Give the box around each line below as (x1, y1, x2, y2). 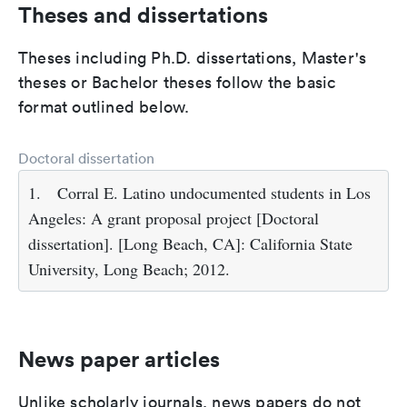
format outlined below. (18, 96, 190, 118)
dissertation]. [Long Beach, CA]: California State (28, 233, 352, 255)
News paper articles (18, 345, 220, 373)
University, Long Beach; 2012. (28, 258, 230, 281)
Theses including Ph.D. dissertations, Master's (18, 47, 367, 69)
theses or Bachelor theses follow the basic (18, 72, 337, 94)
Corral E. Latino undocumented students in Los (57, 182, 371, 204)
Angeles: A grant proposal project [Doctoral (28, 207, 319, 230)
